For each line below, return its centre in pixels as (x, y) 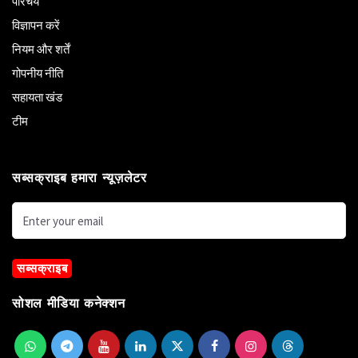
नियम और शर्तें (41, 50)
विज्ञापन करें (36, 26)
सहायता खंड (37, 97)
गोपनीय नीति (38, 74)
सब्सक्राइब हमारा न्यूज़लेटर (80, 178)
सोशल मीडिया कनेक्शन (69, 303)
